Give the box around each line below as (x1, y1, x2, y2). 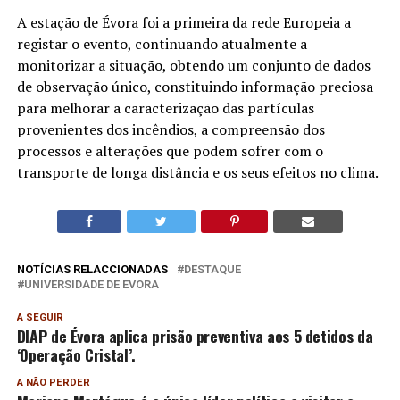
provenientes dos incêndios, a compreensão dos (16, 119, 325, 139)
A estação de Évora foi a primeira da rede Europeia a (16, 12, 351, 32)
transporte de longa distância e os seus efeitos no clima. (16, 162, 379, 182)
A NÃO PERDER (16, 376, 90, 388)
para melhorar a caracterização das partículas (16, 97, 314, 118)
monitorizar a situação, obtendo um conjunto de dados (16, 54, 371, 75)
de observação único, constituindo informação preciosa (16, 76, 373, 96)
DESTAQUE (183, 262, 241, 276)
